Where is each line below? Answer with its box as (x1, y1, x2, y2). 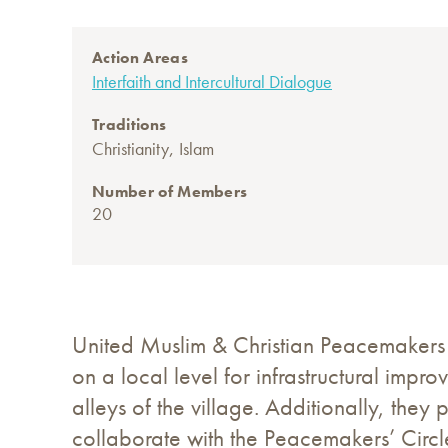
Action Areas (92, 47, 188, 69)
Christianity (92, 137, 169, 161)
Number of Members (92, 181, 248, 203)
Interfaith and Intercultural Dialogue (92, 70, 332, 94)
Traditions (92, 114, 167, 136)
